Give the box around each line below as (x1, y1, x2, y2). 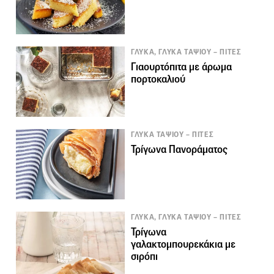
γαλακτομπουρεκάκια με (131, 238, 236, 251)
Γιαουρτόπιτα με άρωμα (131, 61, 232, 74)
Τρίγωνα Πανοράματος (131, 143, 228, 157)
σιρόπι (131, 250, 158, 264)
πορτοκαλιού (131, 73, 186, 86)
